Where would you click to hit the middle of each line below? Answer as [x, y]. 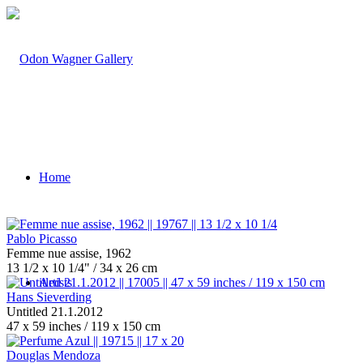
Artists [56, 282]
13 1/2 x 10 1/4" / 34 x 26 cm [82, 268]
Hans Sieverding [49, 297]
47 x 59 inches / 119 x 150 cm [83, 326]
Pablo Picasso [42, 239]
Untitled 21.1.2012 [55, 312]
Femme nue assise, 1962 [69, 253]
